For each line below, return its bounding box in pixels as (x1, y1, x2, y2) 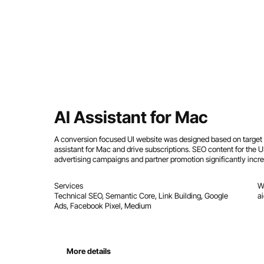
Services (54, 181, 83, 191)
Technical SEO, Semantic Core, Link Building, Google (54, 191, 228, 201)
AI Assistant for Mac (54, 107, 208, 127)
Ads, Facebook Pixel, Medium (54, 201, 151, 211)
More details (66, 246, 111, 256)
